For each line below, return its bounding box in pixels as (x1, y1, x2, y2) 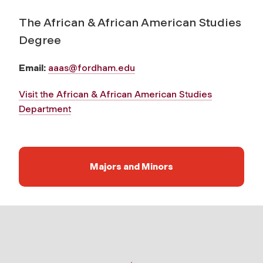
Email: (19, 62, 46, 73)
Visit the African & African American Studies (19, 88, 212, 100)
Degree (19, 32, 61, 47)
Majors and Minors (90, 160, 173, 172)
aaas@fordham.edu (48, 62, 135, 73)
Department (19, 103, 71, 114)
